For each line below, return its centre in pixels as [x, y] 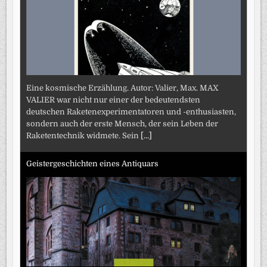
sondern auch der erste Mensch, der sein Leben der [122, 124]
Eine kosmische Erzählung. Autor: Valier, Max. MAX [123, 88]
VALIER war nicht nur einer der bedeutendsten [114, 100]
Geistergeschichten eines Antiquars [93, 163]
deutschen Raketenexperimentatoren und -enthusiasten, [131, 112]
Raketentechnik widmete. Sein [84, 136]
